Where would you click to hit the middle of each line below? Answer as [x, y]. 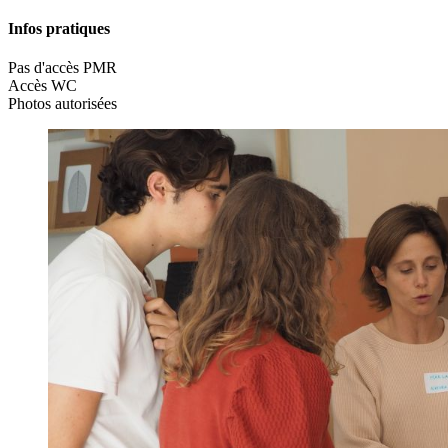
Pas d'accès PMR [62, 67]
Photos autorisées [62, 103]
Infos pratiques [59, 28]
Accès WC [42, 85]
